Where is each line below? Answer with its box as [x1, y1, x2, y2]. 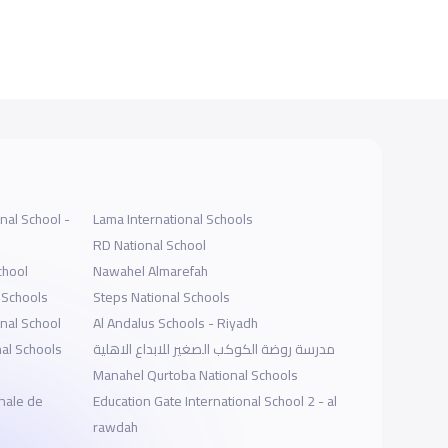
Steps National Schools [93, 284, 231, 311]
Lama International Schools [127, 206, 254, 233]
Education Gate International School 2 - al [93, 388, 338, 415]
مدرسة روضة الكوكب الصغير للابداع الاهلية [93, 336, 336, 363]
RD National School [93, 232, 207, 259]
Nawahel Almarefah [93, 258, 209, 285]
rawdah [93, 414, 139, 441]
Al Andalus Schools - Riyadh [93, 310, 259, 337]
